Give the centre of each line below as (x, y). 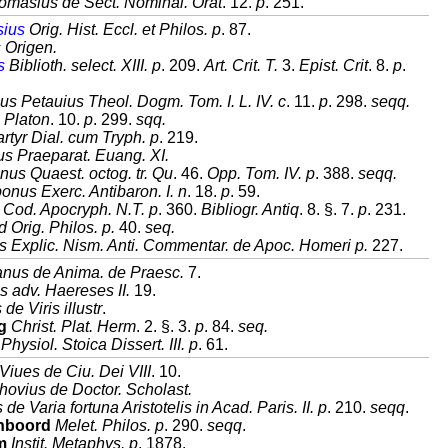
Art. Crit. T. (241, 65)
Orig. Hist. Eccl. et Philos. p (123, 29)
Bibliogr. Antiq (250, 209)
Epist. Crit (333, 65)
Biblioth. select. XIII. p (83, 65)
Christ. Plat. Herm (73, 326)
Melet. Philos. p (109, 425)
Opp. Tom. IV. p (261, 173)
